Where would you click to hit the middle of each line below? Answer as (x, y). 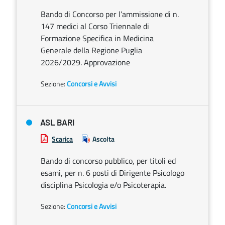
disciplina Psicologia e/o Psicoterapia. (103, 185)
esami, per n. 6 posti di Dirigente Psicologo (113, 173)
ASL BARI (57, 123)
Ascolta (103, 139)
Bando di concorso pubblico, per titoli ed (108, 161)
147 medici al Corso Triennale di (95, 26)
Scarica (62, 139)
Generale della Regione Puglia (91, 50)
